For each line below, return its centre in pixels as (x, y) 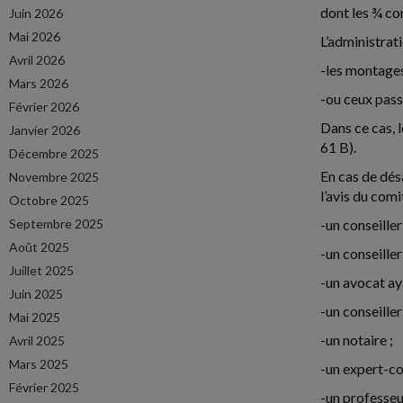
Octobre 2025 (49, 200)
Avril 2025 (37, 340)
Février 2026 (44, 107)
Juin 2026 (36, 13)
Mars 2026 (39, 83)
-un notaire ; (357, 340)
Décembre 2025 (54, 153)
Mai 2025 (35, 317)
